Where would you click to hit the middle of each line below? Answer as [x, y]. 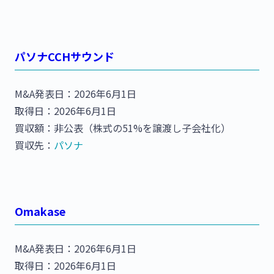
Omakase [40, 211]
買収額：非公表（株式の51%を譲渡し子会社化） [123, 128]
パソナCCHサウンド [65, 57]
